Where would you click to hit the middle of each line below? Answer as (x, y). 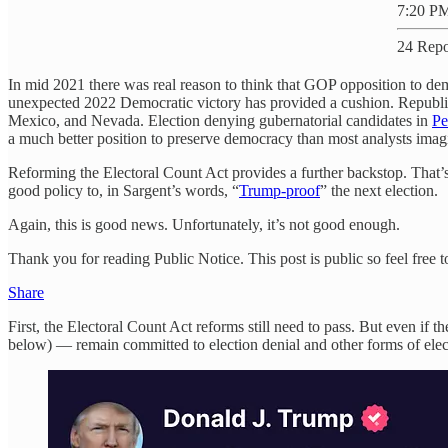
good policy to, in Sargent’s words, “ (123, 191)
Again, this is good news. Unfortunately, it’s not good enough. (204, 225)
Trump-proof (279, 191)
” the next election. (379, 191)
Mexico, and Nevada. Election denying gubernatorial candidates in (220, 121)
